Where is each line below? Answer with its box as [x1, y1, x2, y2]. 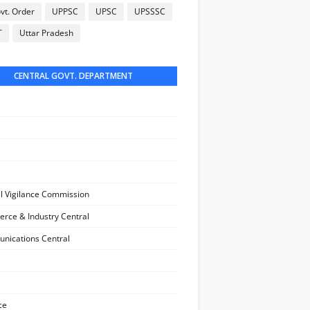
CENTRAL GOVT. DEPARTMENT [14, 70, 133, 82]
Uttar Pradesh [19, 27, 73, 39]
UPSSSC [134, 6, 165, 17]
